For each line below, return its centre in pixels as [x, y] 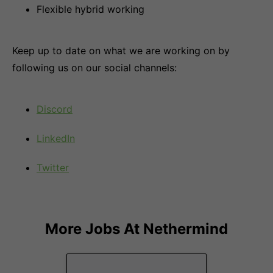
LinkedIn [56, 138]
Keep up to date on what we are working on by [121, 51]
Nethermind [186, 229]
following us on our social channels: [94, 68]
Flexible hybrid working [90, 9]
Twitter [53, 168]
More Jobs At [94, 229]
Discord [55, 109]
